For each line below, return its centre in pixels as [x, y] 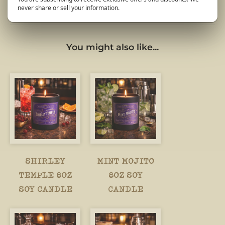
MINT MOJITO [126, 161]
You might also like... [113, 47]
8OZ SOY [126, 175]
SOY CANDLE [45, 189]
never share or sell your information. [69, 8]
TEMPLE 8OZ [45, 175]
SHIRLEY [45, 161]
